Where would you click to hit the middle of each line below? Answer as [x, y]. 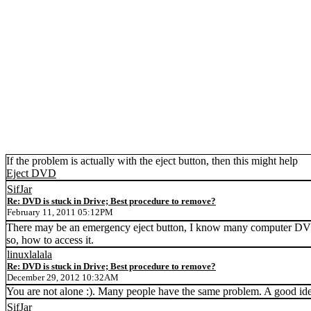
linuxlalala [30, 254]
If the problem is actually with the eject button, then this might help [152, 161]
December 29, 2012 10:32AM [63, 277]
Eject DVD [31, 173]
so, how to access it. [50, 240]
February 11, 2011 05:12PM [60, 212]
